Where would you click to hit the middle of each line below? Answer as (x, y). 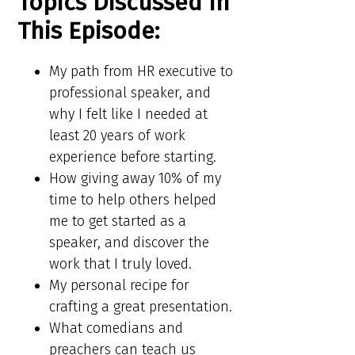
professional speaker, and (130, 93)
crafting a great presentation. (141, 307)
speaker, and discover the (130, 243)
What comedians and (116, 328)
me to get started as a (118, 221)
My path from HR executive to (141, 72)
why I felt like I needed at (129, 115)
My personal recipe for (120, 286)
